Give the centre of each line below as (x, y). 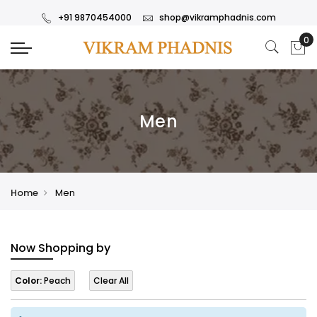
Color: (28, 281)
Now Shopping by (60, 248)
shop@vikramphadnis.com (218, 17)
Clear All (111, 281)
